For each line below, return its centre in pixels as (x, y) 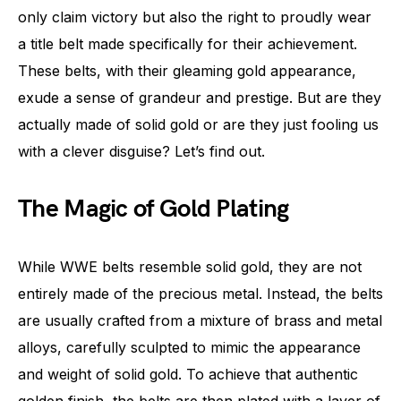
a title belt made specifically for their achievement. (188, 44)
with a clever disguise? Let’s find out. (141, 151)
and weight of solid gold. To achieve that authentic (188, 374)
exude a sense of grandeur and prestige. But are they (200, 98)
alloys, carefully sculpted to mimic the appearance (189, 347)
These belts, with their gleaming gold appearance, (187, 71)
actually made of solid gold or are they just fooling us (198, 124)
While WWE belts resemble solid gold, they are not (190, 267)
